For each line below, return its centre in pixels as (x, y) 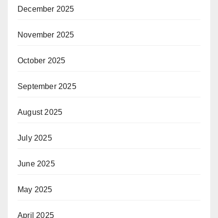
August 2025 (40, 112)
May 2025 (35, 190)
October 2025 (42, 61)
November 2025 (46, 35)
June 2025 (36, 164)
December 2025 (46, 9)
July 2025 (35, 138)
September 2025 (47, 87)
